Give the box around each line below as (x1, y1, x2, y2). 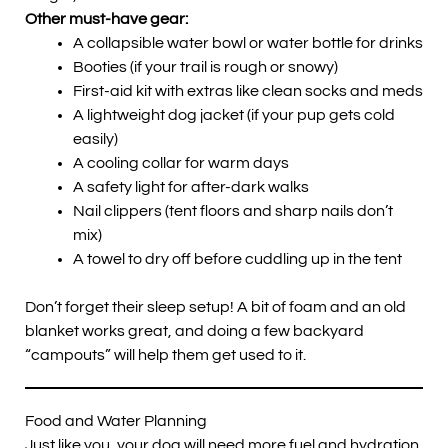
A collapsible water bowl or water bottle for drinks (73, 35, 423, 52)
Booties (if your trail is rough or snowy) (73, 59, 338, 76)
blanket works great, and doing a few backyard (25, 323, 364, 340)
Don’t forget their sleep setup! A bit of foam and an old (25, 299, 406, 316)
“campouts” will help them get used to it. (25, 347, 306, 364)
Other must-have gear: (25, 11, 188, 28)
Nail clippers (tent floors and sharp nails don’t (73, 203, 393, 220)
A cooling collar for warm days (73, 155, 289, 172)
